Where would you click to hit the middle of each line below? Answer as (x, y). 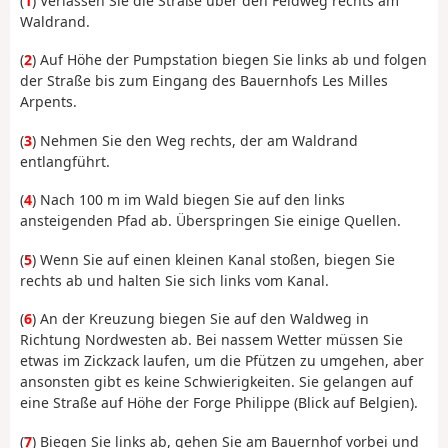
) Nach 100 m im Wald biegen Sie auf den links (188, 200)
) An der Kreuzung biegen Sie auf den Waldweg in (200, 319)
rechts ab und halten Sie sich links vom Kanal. (174, 280)
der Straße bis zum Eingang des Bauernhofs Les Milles (204, 81)
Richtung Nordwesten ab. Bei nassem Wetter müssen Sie (211, 340)
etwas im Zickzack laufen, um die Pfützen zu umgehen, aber (222, 361)
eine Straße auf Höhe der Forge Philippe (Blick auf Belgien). (219, 403)
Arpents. (48, 102)
